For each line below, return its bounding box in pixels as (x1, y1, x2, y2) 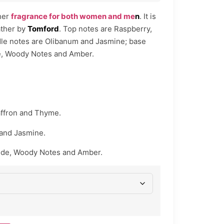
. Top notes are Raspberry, (58, 24, 152, 33)
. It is (139, 11, 156, 21)
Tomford (27, 24, 59, 33)
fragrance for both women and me (10, 11, 135, 21)
